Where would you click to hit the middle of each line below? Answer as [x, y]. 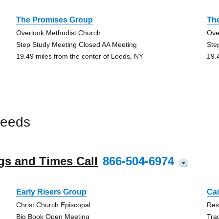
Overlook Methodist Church [58, 33]
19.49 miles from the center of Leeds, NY [79, 56]
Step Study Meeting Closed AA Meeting [76, 44]
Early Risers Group [51, 192]
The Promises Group [54, 20]
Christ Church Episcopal [53, 205]
